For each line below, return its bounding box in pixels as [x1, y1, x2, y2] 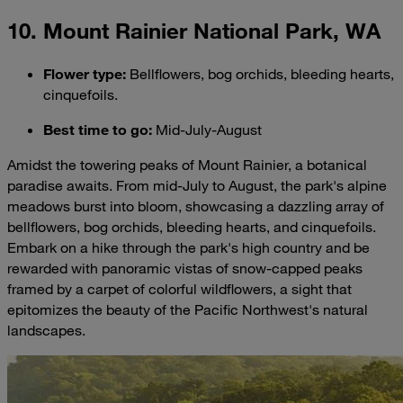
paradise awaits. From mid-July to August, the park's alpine [7, 176, 387, 194]
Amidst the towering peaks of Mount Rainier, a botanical [7, 156, 367, 174]
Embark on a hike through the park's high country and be [7, 238, 370, 256]
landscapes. [7, 321, 85, 339]
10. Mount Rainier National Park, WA [7, 17, 381, 44]
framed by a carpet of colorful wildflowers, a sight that [7, 280, 352, 298]
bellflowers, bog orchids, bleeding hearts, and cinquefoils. [7, 218, 376, 236]
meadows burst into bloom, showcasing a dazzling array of [7, 197, 384, 215]
